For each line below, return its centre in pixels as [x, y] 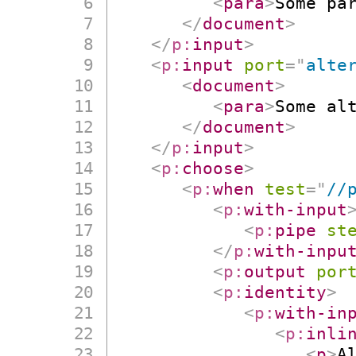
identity [286, 292]
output [275, 272]
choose [213, 168]
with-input [296, 210]
